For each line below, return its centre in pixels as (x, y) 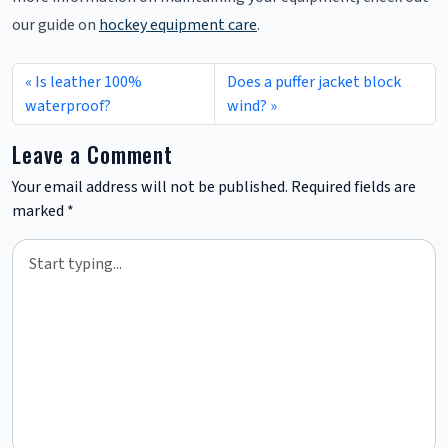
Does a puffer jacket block (314, 82)
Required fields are (353, 187)
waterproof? (68, 106)
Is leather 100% (88, 82)
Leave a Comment (93, 154)
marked (39, 211)
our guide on (55, 25)
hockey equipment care (178, 25)
